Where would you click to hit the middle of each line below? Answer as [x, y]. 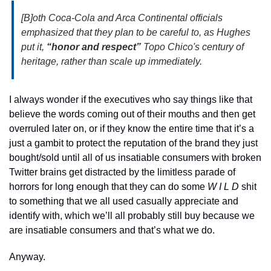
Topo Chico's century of [192, 47]
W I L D [223, 186]
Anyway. [27, 256]
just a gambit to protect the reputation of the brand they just [133, 143]
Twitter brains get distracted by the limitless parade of [122, 172]
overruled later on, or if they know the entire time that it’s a [132, 128]
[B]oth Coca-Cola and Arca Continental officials [122, 18]
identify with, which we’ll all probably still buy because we [132, 215]
